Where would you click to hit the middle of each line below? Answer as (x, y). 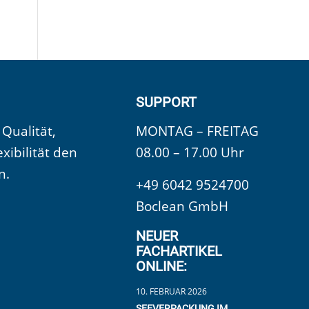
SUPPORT (167, 102)
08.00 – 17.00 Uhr (190, 152)
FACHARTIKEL (179, 251)
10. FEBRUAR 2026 (172, 292)
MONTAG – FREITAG (198, 131)
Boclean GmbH (182, 207)
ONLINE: (162, 267)
